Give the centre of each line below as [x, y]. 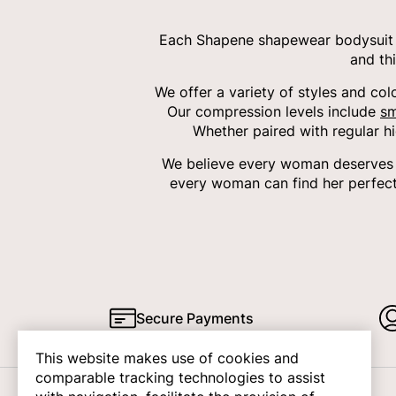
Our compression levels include [274, 112]
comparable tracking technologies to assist [180, 377]
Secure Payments [195, 319]
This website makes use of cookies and [167, 358]
